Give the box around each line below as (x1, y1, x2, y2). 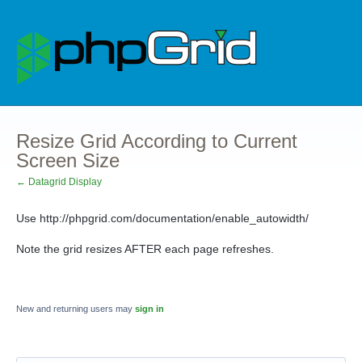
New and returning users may (16, 304, 135, 314)
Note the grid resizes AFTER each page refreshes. (16, 242, 274, 255)
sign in (135, 304, 164, 314)
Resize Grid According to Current (16, 130, 297, 152)
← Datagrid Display (16, 176, 102, 187)
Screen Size (16, 149, 120, 171)
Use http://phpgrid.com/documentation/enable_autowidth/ (16, 212, 309, 225)
